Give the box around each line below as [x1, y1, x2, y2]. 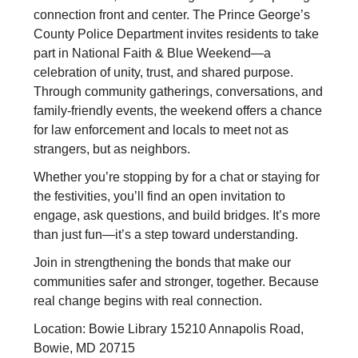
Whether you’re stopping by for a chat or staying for [34, 169, 320, 184]
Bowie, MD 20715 [34, 340, 135, 355]
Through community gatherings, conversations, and [34, 84, 323, 98]
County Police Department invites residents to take [34, 26, 319, 41]
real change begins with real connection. [34, 293, 262, 308]
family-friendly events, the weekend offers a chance [34, 103, 322, 117]
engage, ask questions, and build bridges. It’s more [34, 208, 320, 222]
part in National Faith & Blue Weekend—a [34, 46, 271, 60]
